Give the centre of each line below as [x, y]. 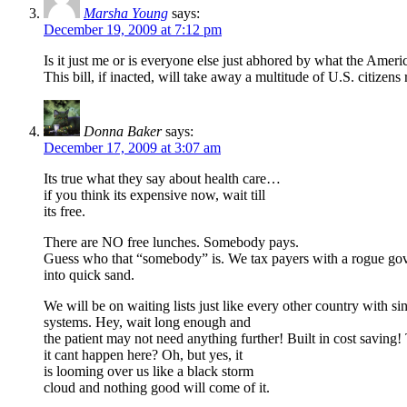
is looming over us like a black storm [149, 372]
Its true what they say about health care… [162, 179]
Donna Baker [123, 132]
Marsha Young [126, 14]
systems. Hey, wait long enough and [147, 323]
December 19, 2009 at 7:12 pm [133, 30]
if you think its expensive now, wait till [154, 195]
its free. [65, 212]
